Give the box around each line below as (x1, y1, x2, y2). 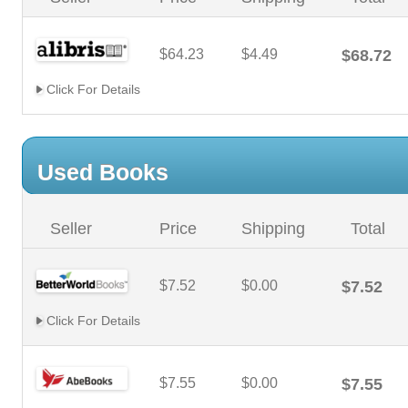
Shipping (241, 219, 305, 238)
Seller (50, 219, 92, 238)
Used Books (37, 159, 168, 185)
